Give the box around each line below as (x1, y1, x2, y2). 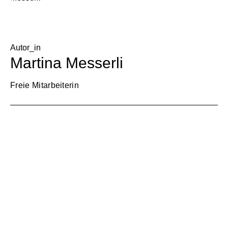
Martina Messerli (10, 54, 123, 72)
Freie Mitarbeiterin (10, 81, 79, 90)
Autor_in (10, 43, 41, 52)
